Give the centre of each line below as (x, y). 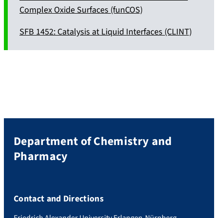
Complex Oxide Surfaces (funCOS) (81, 10)
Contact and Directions (59, 199)
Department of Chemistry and (93, 141)
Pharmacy (41, 156)
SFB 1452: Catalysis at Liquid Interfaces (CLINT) (106, 32)
